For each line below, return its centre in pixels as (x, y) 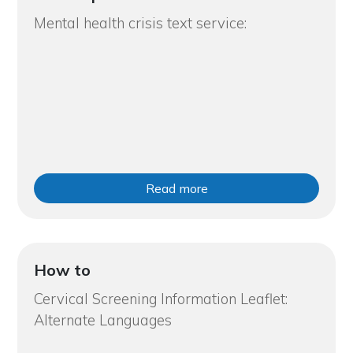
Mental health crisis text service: (140, 23)
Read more (176, 188)
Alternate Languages (102, 320)
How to (62, 269)
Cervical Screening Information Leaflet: (160, 299)
